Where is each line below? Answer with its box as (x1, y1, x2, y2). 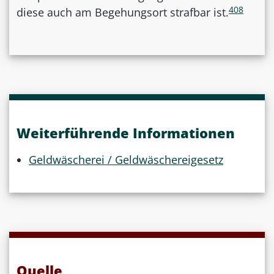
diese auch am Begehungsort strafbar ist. (17, 5, 229, 20)
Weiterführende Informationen (17, 124, 235, 143)
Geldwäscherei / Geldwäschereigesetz (29, 152, 223, 168)
